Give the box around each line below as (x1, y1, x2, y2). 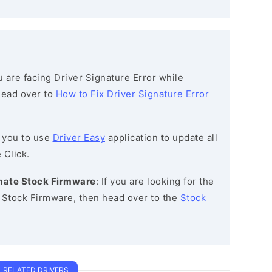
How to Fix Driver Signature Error (55, 88, 209, 100)
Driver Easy (52, 132, 105, 143)
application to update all (105, 132, 217, 143)
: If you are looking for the (95, 175, 214, 187)
